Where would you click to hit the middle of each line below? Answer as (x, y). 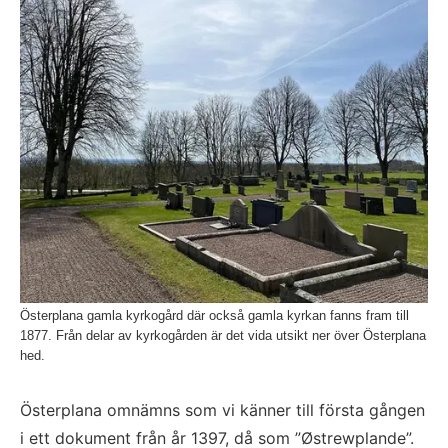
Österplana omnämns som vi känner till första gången (222, 409)
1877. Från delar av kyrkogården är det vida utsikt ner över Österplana (223, 335)
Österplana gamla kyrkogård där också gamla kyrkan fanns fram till (214, 315)
